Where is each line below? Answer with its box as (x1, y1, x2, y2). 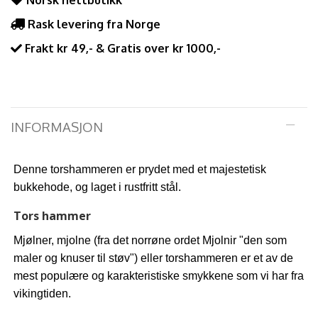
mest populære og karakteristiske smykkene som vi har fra (13, 270, 304, 283)
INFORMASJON (11, 119, 103, 136)
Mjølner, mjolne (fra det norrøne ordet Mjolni (13, 234, 233, 247)
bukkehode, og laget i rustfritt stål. (13, 181, 184, 194)
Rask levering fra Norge (28, 17, 160, 32)
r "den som (233, 234, 287, 247)
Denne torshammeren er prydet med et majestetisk (13, 163, 266, 176)
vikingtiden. (13, 287, 71, 300)
